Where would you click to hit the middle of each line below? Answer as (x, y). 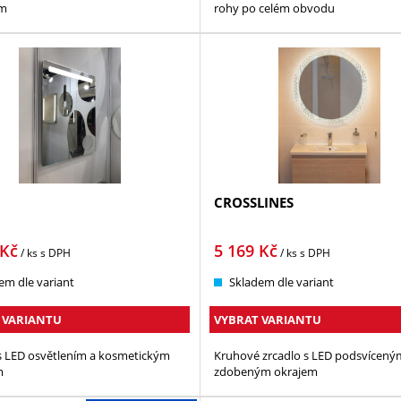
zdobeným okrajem (265, 372)
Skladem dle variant (281, 282)
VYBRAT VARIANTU (267, 320)
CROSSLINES (253, 203)
